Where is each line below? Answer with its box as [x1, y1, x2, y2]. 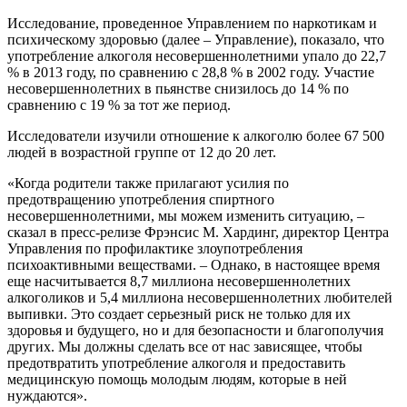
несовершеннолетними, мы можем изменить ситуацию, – [7, 207, 364, 223]
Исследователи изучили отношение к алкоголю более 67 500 [7, 127, 384, 144]
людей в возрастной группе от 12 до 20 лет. [7, 144, 276, 160]
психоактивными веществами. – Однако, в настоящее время [7, 256, 380, 273]
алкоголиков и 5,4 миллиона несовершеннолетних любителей [7, 289, 392, 305]
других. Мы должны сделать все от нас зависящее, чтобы [7, 338, 362, 354]
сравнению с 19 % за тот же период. [7, 96, 231, 113]
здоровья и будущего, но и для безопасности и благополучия [7, 322, 383, 338]
